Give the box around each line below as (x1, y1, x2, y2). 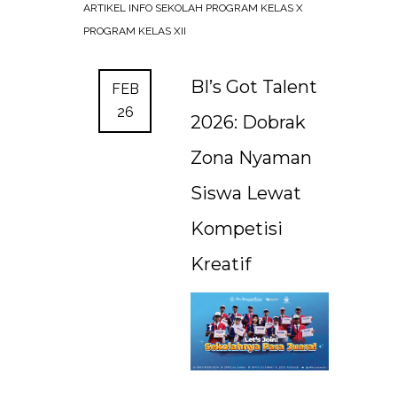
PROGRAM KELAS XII (83, 25, 186, 37)
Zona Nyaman (191, 147, 312, 168)
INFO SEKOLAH (128, 2, 206, 14)
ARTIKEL (83, 2, 128, 14)
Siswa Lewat (191, 183, 301, 204)
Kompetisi (191, 218, 283, 239)
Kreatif (191, 253, 251, 275)
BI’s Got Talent (191, 76, 317, 97)
